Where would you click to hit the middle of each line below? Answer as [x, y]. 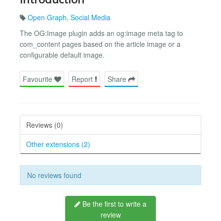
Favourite [38, 79]
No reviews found [54, 175]
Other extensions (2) [58, 144]
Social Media [91, 17]
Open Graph [47, 17]
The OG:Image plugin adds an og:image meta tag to [101, 33]
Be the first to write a [113, 203]
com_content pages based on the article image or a [100, 44]
